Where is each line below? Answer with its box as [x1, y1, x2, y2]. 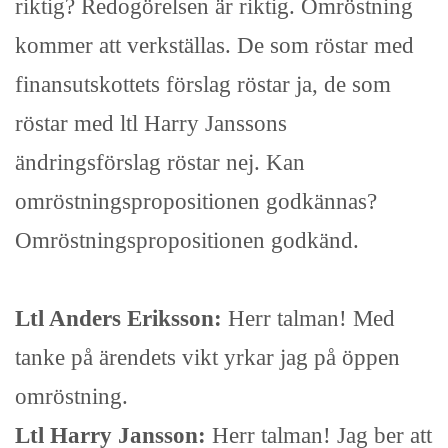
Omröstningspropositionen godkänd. [15, 227, 359, 254]
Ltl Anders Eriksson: [15, 305, 228, 332]
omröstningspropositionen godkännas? [15, 188, 377, 215]
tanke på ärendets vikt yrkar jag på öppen [15, 344, 400, 371]
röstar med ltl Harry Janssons [15, 110, 287, 137]
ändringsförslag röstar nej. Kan [15, 149, 305, 176]
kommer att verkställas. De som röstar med [15, 32, 414, 59]
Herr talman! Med [228, 305, 395, 332]
